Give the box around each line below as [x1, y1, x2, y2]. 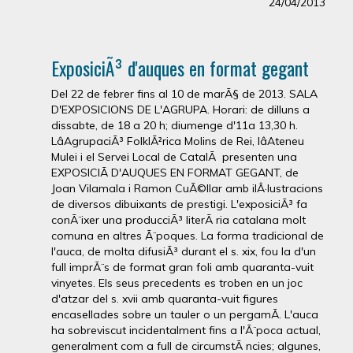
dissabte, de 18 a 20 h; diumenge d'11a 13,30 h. [51, 118, 298, 132]
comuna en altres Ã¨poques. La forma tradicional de [51, 229, 324, 243]
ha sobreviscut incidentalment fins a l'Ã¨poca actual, [51, 323, 321, 337]
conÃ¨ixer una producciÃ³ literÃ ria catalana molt [51, 213, 306, 227]
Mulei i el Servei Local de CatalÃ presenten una [51, 150, 297, 164]
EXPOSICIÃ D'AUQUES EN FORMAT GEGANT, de [51, 165, 299, 180]
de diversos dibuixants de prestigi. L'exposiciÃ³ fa [51, 197, 307, 211]
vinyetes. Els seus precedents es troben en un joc [51, 276, 303, 290]
